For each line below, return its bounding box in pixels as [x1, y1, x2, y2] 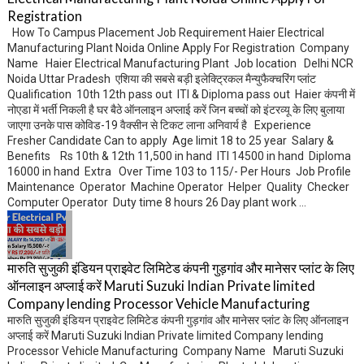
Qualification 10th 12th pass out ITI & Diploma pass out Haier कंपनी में [6, 88, 355, 102]
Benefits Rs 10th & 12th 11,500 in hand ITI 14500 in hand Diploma [6, 149, 351, 163]
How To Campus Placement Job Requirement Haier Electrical [6, 26, 324, 40]
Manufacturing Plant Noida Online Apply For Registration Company [6, 41, 349, 55]
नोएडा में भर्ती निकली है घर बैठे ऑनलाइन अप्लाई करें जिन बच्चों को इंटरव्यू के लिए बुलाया [6, 103, 344, 117]
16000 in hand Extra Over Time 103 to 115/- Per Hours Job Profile [6, 165, 351, 179]
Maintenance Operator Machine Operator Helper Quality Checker [6, 180, 352, 194]
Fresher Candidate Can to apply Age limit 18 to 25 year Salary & [6, 134, 334, 148]
